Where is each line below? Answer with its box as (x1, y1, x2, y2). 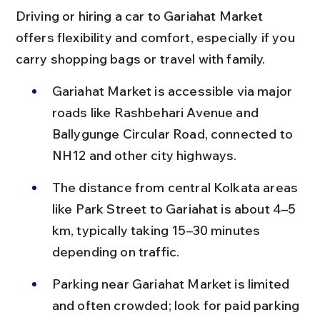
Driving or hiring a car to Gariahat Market (15, 7, 266, 24)
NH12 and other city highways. (51, 146, 237, 164)
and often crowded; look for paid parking (51, 296, 303, 314)
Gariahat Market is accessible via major (51, 82, 296, 99)
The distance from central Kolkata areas (51, 179, 301, 196)
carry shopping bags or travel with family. (15, 50, 266, 67)
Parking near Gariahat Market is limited (51, 275, 293, 292)
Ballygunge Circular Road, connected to (51, 125, 296, 142)
